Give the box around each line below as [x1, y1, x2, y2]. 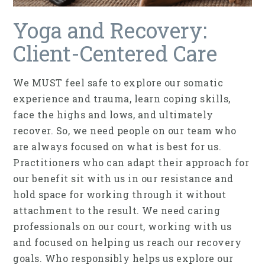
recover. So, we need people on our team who [13, 124, 237, 137]
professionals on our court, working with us [13, 220, 232, 233]
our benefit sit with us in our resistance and [13, 172, 234, 185]
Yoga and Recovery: [13, 16, 207, 45]
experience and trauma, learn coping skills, [13, 92, 231, 105]
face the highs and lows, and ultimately [13, 108, 214, 121]
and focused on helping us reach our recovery [13, 236, 241, 249]
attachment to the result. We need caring [13, 204, 220, 217]
